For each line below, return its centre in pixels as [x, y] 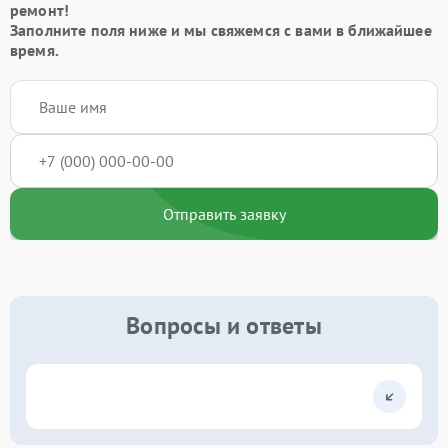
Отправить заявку [224, 214]
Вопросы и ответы [224, 326]
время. [34, 50]
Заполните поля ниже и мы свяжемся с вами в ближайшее [221, 30]
